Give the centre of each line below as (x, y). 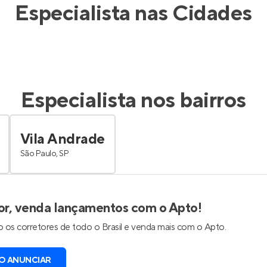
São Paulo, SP (45, 153)
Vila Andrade (63, 139)
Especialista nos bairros (133, 101)
